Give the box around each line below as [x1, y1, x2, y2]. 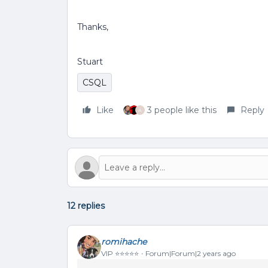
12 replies [67, 200, 105, 211]
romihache [101, 236, 147, 247]
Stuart [77, 56, 103, 67]
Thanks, [77, 22, 108, 32]
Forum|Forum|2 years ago [145, 248, 236, 258]
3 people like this [147, 105, 217, 115]
